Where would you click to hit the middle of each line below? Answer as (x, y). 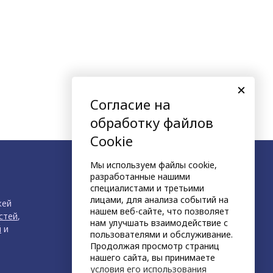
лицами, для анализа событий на (159, 200)
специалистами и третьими (147, 188)
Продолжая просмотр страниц (155, 246)
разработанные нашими (140, 176)
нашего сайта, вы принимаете (153, 257)
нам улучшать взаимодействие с (159, 223)
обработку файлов (152, 122)
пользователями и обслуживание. (161, 234)
